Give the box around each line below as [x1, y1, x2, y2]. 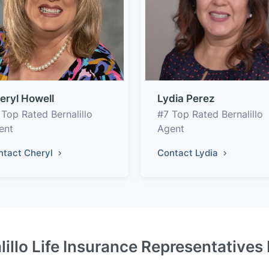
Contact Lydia [157, 147, 220, 159]
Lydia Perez [157, 92, 215, 104]
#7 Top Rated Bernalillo [157, 107, 263, 120]
